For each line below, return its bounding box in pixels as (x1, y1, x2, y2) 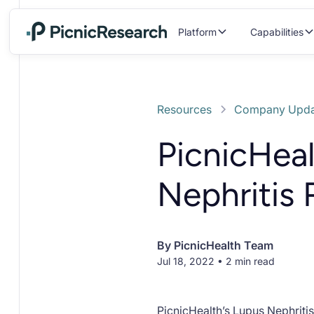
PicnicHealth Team (174, 238, 273, 252)
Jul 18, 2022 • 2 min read (157, 255, 275, 267)
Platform (177, 25, 217, 38)
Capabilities (250, 25, 303, 38)
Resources (157, 102, 212, 116)
